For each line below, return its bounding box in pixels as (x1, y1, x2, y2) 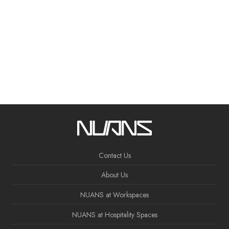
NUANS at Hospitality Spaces (72, 209, 157, 220)
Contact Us (98, 150, 131, 161)
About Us (101, 170, 128, 180)
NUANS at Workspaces (80, 190, 149, 200)
